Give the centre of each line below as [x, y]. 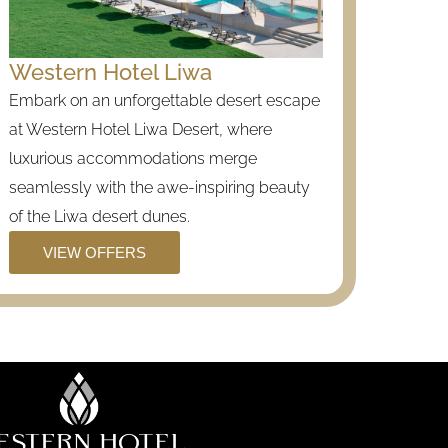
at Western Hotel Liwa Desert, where [140, 129]
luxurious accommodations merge [133, 158]
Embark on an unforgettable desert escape [164, 100]
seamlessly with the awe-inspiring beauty [159, 187]
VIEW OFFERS [94, 252]
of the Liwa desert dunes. [99, 216]
